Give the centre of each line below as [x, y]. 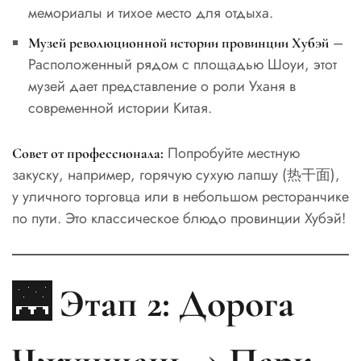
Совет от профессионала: [88, 154]
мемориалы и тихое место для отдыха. [150, 13]
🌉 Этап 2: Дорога [153, 303]
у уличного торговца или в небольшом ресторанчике [180, 197]
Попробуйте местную [232, 154]
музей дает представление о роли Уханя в [162, 87]
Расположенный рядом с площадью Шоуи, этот [182, 65]
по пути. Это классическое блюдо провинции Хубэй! [179, 219]
